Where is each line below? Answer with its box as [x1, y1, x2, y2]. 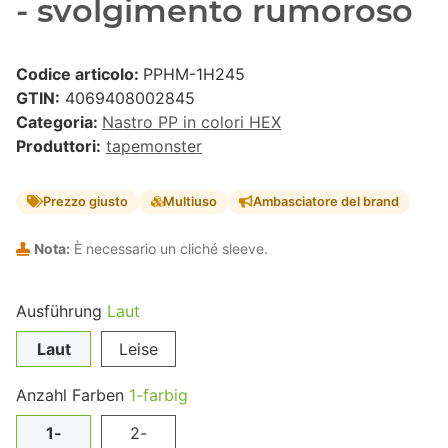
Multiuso [162, 194, 217, 210]
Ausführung [16, 300, 107, 321]
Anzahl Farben [16, 384, 129, 405]
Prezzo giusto [43, 194, 129, 210]
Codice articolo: [16, 64, 143, 85]
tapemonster [106, 136, 202, 157]
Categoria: [16, 112, 102, 133]
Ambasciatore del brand [252, 194, 399, 210]
